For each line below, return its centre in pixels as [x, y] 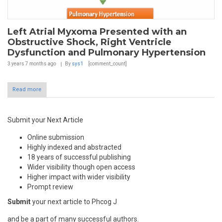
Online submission [56, 138]
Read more [27, 90]
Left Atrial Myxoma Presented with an [97, 32]
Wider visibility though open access [81, 167]
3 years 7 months [27, 64]
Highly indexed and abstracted [74, 147]
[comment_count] [107, 64]
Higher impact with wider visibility [79, 177]
